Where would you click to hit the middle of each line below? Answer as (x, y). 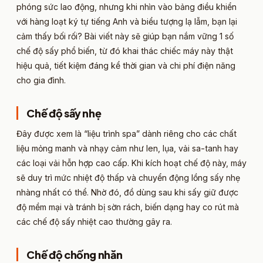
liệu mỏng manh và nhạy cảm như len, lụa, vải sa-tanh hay (127, 148)
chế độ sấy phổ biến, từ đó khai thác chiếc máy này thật (125, 50)
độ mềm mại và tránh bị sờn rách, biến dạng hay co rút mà (128, 207)
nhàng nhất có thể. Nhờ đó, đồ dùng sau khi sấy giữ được (127, 192)
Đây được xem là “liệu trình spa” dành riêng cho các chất (127, 133)
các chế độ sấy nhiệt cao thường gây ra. (94, 221)
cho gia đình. (41, 80)
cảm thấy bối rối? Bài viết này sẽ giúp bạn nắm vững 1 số (125, 36)
